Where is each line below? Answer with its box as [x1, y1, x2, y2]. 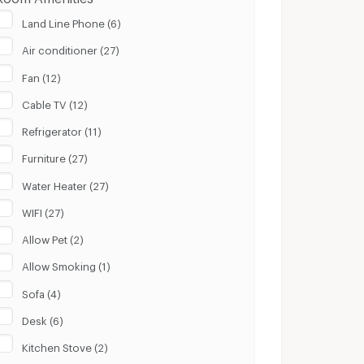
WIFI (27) [22, 206, 65, 214]
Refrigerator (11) [22, 125, 102, 133]
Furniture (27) [22, 152, 89, 161]
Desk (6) [22, 314, 64, 323]
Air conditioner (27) [22, 44, 120, 53]
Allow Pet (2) [22, 233, 84, 241]
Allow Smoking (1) [22, 260, 111, 269]
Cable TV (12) [22, 97, 89, 106]
